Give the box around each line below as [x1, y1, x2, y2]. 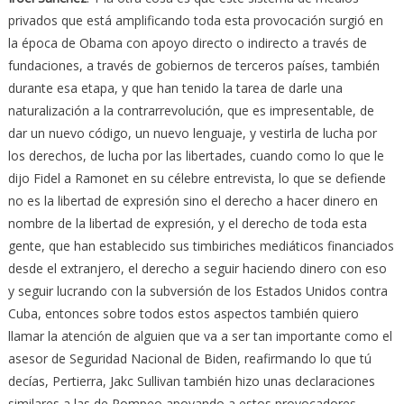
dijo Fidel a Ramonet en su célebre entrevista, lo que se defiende [7, 170, 386, 188]
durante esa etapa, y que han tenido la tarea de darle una [7, 79, 343, 97]
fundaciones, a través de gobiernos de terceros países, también [7, 57, 380, 75]
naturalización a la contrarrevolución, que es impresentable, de [7, 102, 374, 120]
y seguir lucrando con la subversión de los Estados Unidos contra [7, 282, 388, 300]
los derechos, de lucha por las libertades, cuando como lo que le [7, 147, 384, 165]
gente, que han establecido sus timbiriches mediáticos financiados [7, 237, 394, 255]
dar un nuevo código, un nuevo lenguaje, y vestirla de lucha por [7, 124, 377, 142]
